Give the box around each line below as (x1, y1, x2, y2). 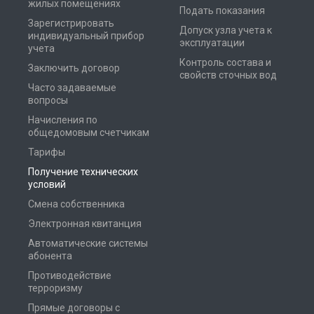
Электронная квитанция (28, 217, 142, 229)
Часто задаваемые (28, 81, 116, 93)
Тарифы (28, 146, 65, 158)
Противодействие (28, 269, 111, 281)
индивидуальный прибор (28, 29, 144, 41)
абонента (28, 250, 72, 261)
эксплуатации (179, 36, 245, 48)
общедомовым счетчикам (28, 126, 149, 138)
